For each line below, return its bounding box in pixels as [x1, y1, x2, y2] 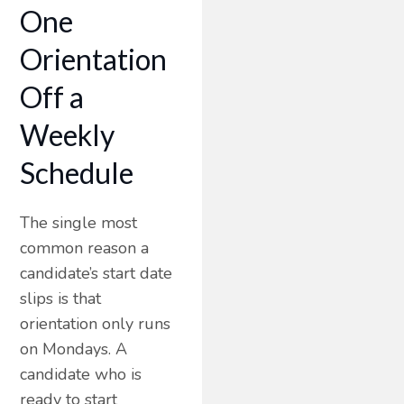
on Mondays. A [20, 337, 128, 360]
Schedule [20, 154, 134, 190]
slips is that [20, 287, 102, 309]
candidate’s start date [20, 262, 173, 284]
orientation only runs [20, 312, 171, 335]
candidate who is [20, 363, 142, 385]
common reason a [20, 236, 150, 259]
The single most [20, 211, 138, 234]
